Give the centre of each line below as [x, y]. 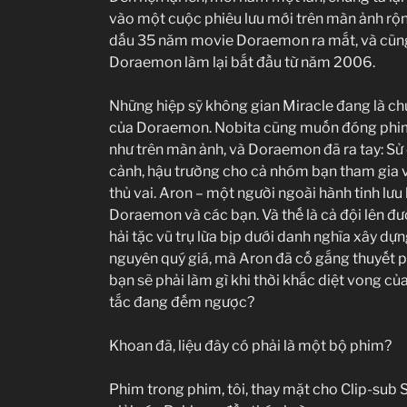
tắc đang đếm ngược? [182, 302]
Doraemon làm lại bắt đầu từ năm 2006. [242, 62]
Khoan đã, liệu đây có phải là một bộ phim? [250, 345]
